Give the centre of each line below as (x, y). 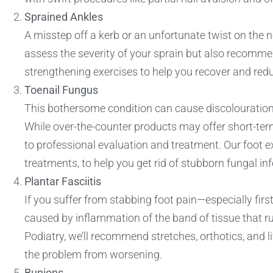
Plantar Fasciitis (63, 182)
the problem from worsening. (93, 255)
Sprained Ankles (64, 17)
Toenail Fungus (61, 90)
